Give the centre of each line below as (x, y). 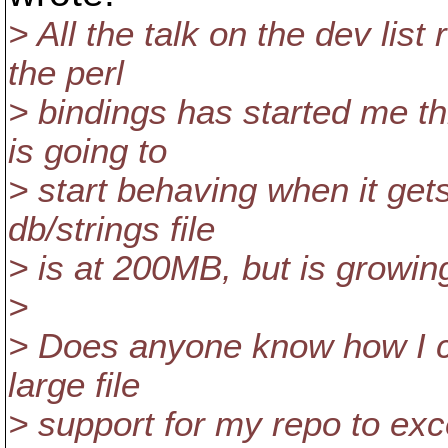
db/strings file (111, 229)
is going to (87, 151)
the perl (66, 73)
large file (74, 385)
